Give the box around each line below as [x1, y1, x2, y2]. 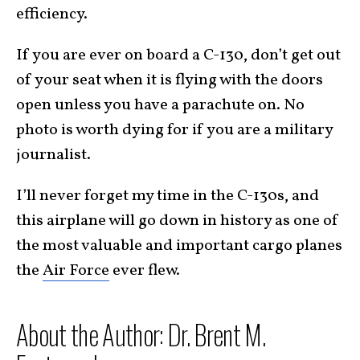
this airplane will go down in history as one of [16, 209, 339, 232]
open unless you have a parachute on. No [16, 93, 305, 117]
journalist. [16, 143, 91, 166]
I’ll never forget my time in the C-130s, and [16, 184, 319, 207]
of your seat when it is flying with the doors [16, 68, 323, 92]
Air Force [43, 259, 109, 282]
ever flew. [109, 259, 180, 282]
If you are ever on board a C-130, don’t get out [16, 43, 341, 67]
